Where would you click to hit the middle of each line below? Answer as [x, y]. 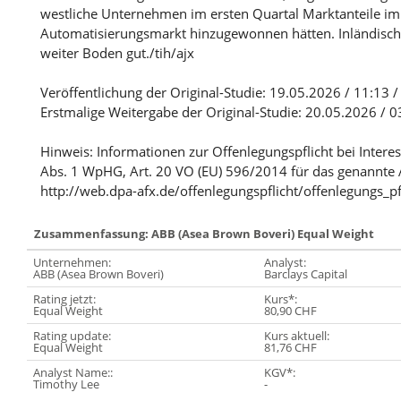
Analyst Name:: [73, 373]
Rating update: [72, 336]
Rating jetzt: [64, 299]
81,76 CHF [290, 348]
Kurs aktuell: [297, 336]
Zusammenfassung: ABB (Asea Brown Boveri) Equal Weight [204, 234]
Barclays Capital [306, 274]
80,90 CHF [290, 311]
